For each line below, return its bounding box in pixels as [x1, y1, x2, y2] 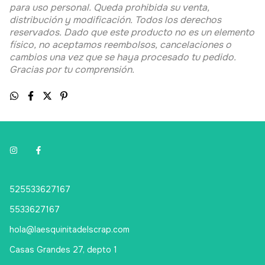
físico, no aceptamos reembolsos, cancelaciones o [9, 51, 231, 64]
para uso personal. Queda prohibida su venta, [9, 14, 209, 27]
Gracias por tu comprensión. [9, 76, 134, 89]
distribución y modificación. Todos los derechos [9, 26, 221, 39]
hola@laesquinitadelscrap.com [9, 237, 130, 248]
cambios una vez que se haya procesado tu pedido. [9, 63, 236, 76]
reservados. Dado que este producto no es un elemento [9, 38, 254, 51]
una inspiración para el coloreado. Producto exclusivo [9, 1, 247, 14]
